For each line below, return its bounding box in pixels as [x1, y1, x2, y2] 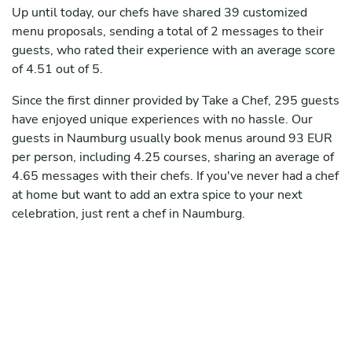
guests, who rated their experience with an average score [12, 42, 335, 60]
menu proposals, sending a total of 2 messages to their [12, 23, 324, 41]
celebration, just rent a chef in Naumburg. [12, 205, 245, 223]
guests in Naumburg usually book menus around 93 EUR [12, 130, 332, 148]
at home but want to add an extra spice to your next [12, 186, 302, 204]
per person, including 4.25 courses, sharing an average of [12, 148, 334, 167]
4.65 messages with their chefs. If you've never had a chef [12, 167, 339, 185]
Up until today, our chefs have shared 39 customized [12, 4, 307, 22]
